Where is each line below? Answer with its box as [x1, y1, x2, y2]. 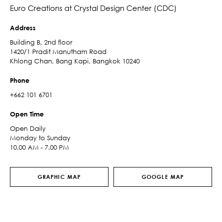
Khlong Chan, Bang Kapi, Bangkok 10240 [10, 57, 140, 65]
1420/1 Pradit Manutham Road [10, 48, 107, 55]
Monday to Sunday [10, 134, 70, 142]
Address [10, 24, 36, 32]
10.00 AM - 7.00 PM [10, 143, 69, 151]
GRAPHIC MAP [37, 173, 81, 180]
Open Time [10, 110, 44, 118]
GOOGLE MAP [142, 173, 184, 180]
